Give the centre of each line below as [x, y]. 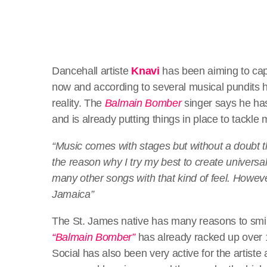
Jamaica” [73, 194]
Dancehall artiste [92, 71]
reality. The [78, 103]
